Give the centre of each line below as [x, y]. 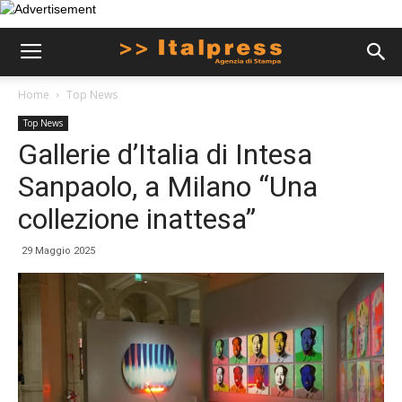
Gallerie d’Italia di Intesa [165, 154]
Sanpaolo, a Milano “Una [168, 187]
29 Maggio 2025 [58, 251]
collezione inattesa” [137, 219]
